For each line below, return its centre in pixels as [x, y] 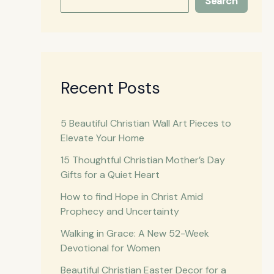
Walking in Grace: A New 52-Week [135, 234]
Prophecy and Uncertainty [120, 212]
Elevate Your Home [102, 138]
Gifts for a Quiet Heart [110, 175]
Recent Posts [110, 88]
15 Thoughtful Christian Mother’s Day [143, 160]
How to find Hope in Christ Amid [131, 197]
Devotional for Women [110, 248]
